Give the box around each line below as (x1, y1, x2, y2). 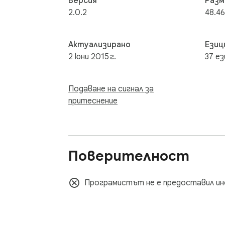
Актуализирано (68, 39, 131, 50)
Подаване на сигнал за (68, 84, 154, 94)
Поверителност (68, 147, 189, 165)
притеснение (68, 96, 118, 106)
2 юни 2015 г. (68, 51, 116, 62)
